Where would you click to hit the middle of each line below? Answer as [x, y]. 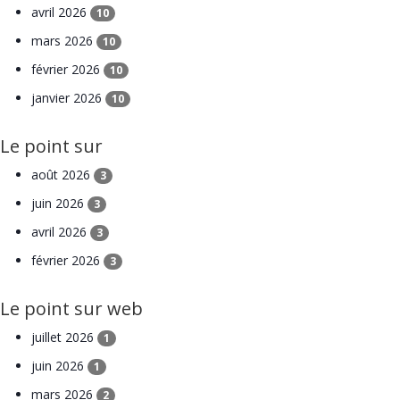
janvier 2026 [68, 98]
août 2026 [62, 175]
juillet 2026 [64, 337]
